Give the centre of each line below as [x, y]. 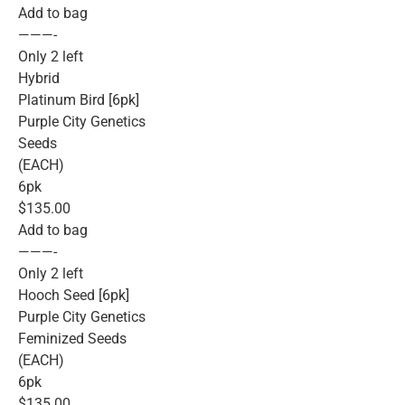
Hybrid [39, 78]
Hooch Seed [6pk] [74, 295]
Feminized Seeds [72, 338]
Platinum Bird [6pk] [79, 99]
